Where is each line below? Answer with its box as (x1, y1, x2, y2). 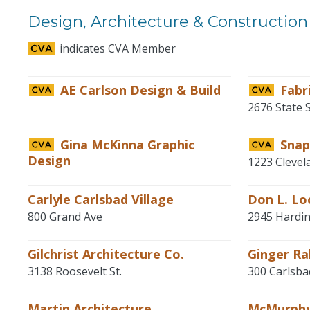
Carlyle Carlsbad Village (28, 191, 174, 208)
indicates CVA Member (57, 41, 176, 56)
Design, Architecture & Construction (28, 12, 308, 31)
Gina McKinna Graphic (57, 136, 194, 153)
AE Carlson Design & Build (57, 82, 221, 98)
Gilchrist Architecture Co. (28, 246, 184, 262)
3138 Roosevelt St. (28, 264, 122, 279)
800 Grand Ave (28, 209, 102, 224)
